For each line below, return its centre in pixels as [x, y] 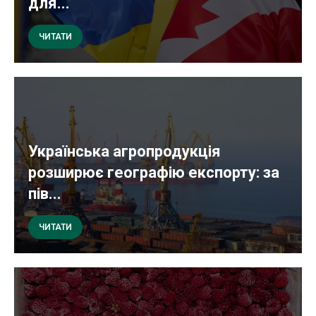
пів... [45, 194]
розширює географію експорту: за [154, 173]
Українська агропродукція [124, 152]
